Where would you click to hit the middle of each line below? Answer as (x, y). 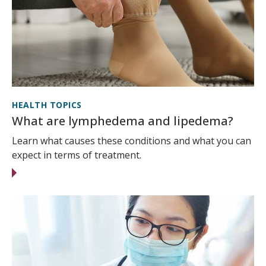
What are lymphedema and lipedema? (123, 121)
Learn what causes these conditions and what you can (132, 141)
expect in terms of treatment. (77, 155)
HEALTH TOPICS (47, 105)
